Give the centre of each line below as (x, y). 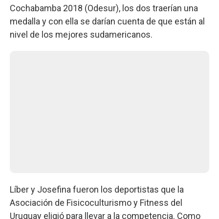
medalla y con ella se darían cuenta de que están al (107, 21)
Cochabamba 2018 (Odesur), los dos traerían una (104, 8)
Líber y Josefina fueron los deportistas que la (97, 189)
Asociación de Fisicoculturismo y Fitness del (96, 202)
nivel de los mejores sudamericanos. (81, 34)
